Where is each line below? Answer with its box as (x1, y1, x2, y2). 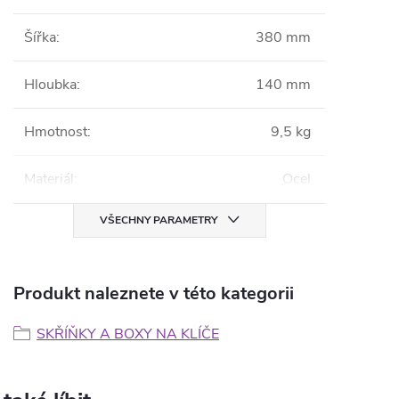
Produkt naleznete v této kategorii (13, 281, 294, 305)
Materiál (24, 169, 74, 189)
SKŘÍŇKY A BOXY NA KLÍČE (37, 324, 219, 344)
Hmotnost (24, 122, 87, 142)
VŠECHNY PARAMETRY (99, 213, 217, 227)
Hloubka (24, 75, 77, 94)
